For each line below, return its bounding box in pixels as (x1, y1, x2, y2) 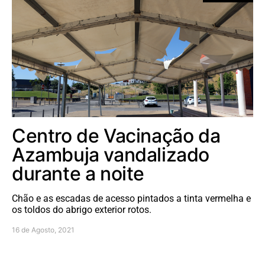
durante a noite (12, 161, 145, 185)
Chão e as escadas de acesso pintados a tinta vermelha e (12, 192, 251, 204)
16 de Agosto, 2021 (12, 225, 75, 234)
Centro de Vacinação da (12, 124, 221, 147)
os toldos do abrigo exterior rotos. (12, 203, 151, 215)
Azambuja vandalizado (12, 143, 210, 166)
